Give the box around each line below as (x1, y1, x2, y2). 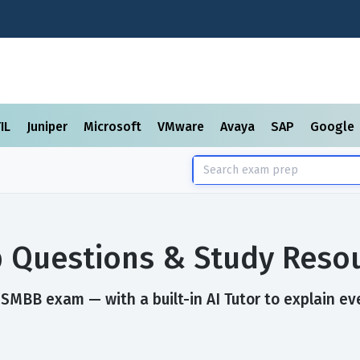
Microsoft (84, 119, 145, 134)
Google (310, 119, 358, 134)
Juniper (27, 119, 71, 134)
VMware (157, 119, 207, 134)
